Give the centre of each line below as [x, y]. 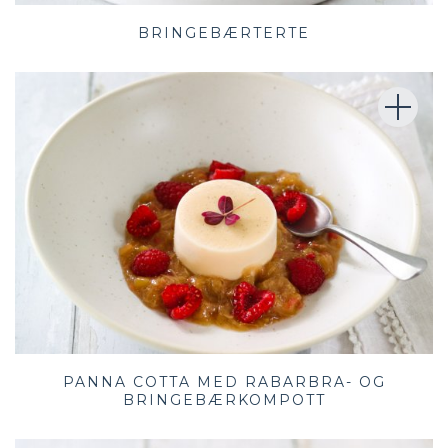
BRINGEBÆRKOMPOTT [224, 400]
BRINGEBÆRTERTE [224, 32]
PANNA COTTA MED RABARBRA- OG [224, 382]
